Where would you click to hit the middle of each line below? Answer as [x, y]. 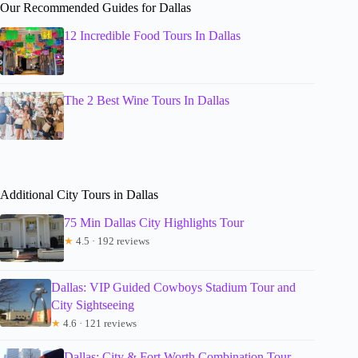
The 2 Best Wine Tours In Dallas [147, 100]
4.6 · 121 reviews [98, 323]
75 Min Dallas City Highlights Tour [154, 222]
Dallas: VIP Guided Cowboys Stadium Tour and [173, 287]
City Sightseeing [92, 304]
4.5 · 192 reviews [111, 241]
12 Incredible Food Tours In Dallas [152, 35]
